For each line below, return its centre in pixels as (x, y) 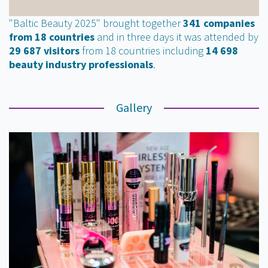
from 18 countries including (143, 51)
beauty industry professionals (81, 65)
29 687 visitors (44, 51)
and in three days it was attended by (176, 37)
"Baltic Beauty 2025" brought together (96, 23)
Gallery (134, 108)
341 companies (219, 23)
